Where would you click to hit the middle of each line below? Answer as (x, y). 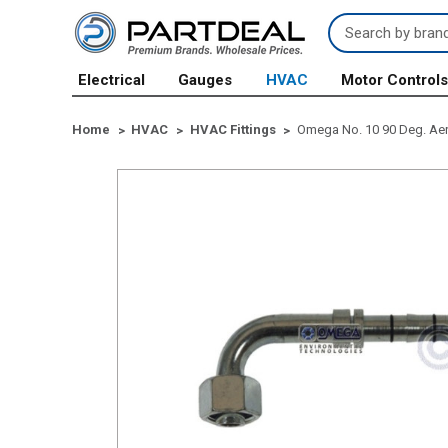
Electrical (111, 80)
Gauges (205, 80)
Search (353, 23)
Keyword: (360, 45)
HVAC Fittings (232, 129)
